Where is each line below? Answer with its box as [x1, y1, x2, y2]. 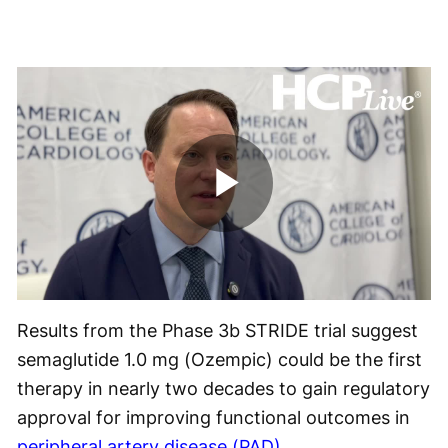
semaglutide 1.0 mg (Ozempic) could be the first [17, 348, 422, 370]
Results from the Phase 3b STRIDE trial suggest [17, 319, 418, 341]
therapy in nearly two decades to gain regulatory [17, 377, 430, 399]
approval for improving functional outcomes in [17, 406, 410, 428]
